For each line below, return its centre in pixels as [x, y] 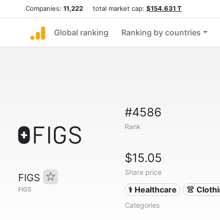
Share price [143, 172]
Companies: [44, 8]
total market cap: [115, 8]
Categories [142, 205]
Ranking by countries [161, 32]
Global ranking [81, 32]
